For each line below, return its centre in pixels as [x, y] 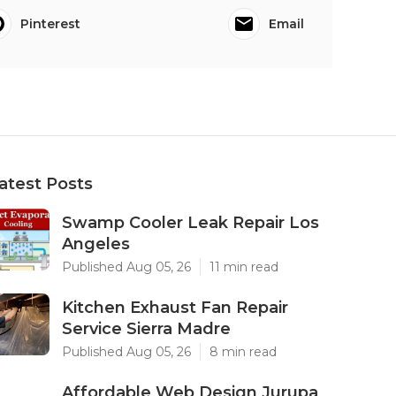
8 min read [243, 352]
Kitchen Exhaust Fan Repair [175, 308]
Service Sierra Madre [146, 329]
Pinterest [50, 24]
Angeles [96, 244]
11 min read [244, 267]
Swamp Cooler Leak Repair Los [190, 223]
